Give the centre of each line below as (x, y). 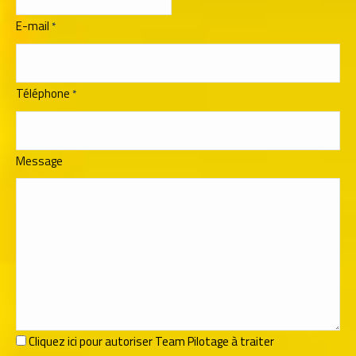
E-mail (33, 25)
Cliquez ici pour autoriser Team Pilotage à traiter (151, 341)
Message (39, 161)
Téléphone (43, 93)
